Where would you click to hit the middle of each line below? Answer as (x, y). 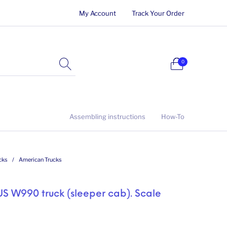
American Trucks (40, 159)
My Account (97, 13)
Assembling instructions (107, 117)
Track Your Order (158, 13)
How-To (173, 117)
